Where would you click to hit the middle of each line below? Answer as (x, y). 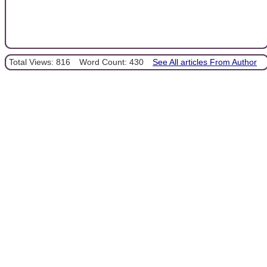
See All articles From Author (205, 62)
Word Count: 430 (111, 62)
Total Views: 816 (40, 62)
